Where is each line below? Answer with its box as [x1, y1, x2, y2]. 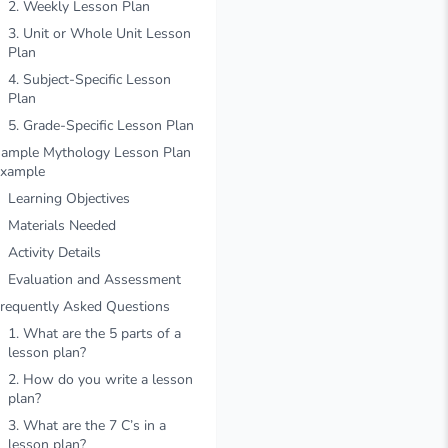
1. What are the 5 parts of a [8, 324, 181, 343]
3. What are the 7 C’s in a [8, 416, 166, 435]
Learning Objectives [8, 189, 130, 208]
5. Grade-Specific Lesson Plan [8, 116, 194, 135]
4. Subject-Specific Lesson [8, 70, 171, 89]
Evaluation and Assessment [8, 270, 181, 289]
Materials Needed [8, 216, 116, 235]
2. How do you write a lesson [8, 370, 193, 389]
